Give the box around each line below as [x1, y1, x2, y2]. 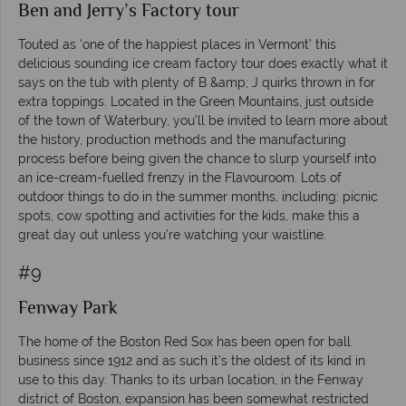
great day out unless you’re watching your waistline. [18, 227, 326, 242]
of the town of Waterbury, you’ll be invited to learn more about [18, 112, 388, 128]
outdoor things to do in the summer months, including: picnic [18, 188, 378, 204]
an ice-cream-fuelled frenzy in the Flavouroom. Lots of [18, 169, 342, 185]
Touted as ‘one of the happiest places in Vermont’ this [18, 36, 336, 52]
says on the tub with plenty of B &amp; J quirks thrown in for [18, 74, 375, 90]
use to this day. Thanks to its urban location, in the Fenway [18, 372, 363, 387]
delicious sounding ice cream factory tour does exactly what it [18, 55, 388, 71]
